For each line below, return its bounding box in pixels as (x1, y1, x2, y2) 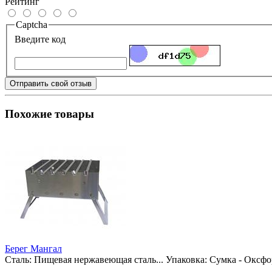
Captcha (16, 19, 47, 30)
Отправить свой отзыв (10, 78, 92, 88)
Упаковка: (166, 254, 207, 265)
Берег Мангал (5, 243, 62, 254)
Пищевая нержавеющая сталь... (34, 254, 163, 265)
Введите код (15, 33, 66, 44)
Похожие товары (5, 107, 94, 120)
